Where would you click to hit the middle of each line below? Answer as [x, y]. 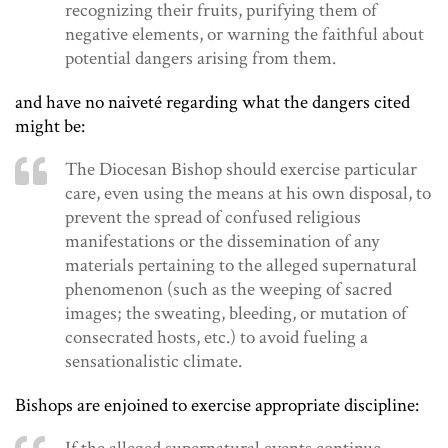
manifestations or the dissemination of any [222, 242]
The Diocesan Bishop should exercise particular [241, 170]
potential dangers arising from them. [200, 59]
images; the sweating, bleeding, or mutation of [236, 314]
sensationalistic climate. [153, 362]
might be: [50, 127]
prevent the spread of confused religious [213, 218]
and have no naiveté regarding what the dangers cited [212, 103]
